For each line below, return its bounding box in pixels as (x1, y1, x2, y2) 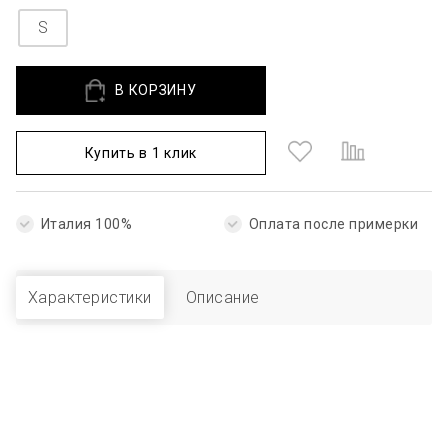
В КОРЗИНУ (115, 82, 197, 99)
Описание (185, 287, 260, 307)
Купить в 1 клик (84, 144, 198, 161)
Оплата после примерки (249, 215, 419, 232)
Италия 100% (41, 215, 133, 232)
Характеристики (28, 287, 152, 307)
